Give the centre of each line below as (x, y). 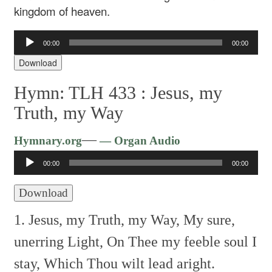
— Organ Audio (139, 140)
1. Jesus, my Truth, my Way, (97, 219)
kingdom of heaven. (62, 11)
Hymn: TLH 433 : (83, 92)
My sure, (208, 219)
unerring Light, (59, 241)
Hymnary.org (48, 140)
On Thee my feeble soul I (180, 241)
